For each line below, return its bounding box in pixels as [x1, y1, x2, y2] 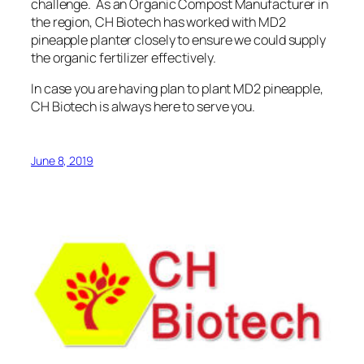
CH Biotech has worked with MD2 [94, 12, 286, 31]
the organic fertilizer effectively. [31, 48, 216, 67]
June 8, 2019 [31, 153, 93, 169]
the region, [31, 12, 95, 31]
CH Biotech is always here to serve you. [31, 97, 256, 116]
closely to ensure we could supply [132, 30, 326, 49]
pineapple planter [31, 30, 132, 49]
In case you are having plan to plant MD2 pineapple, [31, 80, 323, 98]
